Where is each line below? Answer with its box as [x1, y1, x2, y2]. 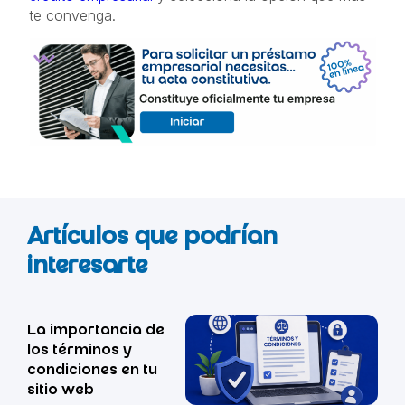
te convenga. [29, 6, 116, 24]
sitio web [27, 383, 94, 400]
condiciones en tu [27, 363, 157, 380]
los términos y [27, 344, 132, 360]
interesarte [27, 255, 147, 282]
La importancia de [27, 324, 165, 340]
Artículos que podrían [27, 226, 278, 253]
